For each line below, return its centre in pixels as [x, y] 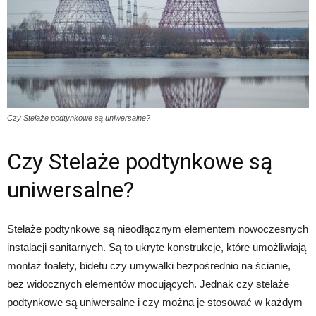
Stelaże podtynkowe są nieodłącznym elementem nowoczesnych [158, 229]
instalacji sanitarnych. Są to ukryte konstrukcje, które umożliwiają [157, 247]
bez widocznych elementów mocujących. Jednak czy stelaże [148, 284]
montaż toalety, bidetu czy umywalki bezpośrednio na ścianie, [149, 265]
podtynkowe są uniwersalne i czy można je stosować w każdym [155, 302]
